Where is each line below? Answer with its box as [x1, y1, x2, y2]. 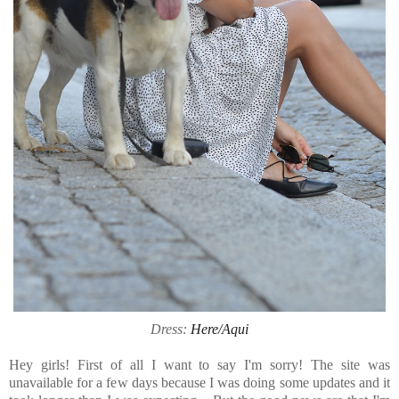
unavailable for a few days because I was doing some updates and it [9, 374, 390, 390]
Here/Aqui [191, 321, 248, 337]
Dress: [151, 321, 191, 337]
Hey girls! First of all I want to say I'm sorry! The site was [9, 356, 390, 372]
